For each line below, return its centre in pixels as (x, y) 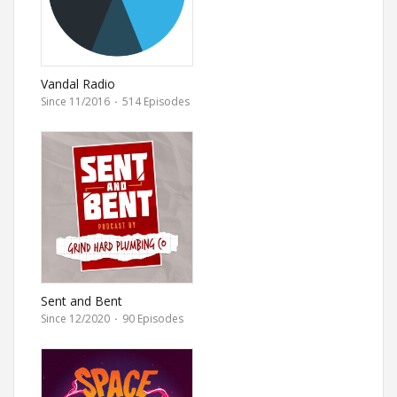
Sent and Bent (82, 301)
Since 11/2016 (77, 101)
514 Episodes (155, 101)
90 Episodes (152, 319)
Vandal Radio (78, 84)
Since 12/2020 (77, 319)
